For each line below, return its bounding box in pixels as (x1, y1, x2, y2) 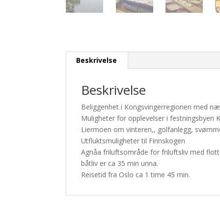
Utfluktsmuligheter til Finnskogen (81, 136, 186, 145)
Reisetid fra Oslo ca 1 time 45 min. (81, 169, 191, 179)
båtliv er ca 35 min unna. (81, 158, 159, 168)
